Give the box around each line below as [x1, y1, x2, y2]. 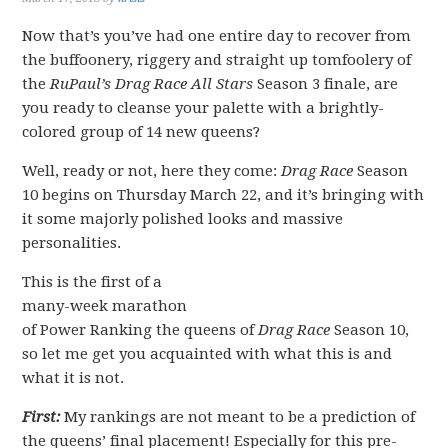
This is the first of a [22, 273, 163, 291]
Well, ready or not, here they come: [22, 162, 282, 180]
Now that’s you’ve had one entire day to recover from [22, 27, 412, 45]
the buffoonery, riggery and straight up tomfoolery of [22, 51, 412, 69]
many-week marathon [22, 297, 188, 315]
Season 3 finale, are [253, 75, 399, 93]
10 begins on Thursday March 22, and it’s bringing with [22, 186, 425, 204]
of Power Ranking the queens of [22, 321, 259, 339]
